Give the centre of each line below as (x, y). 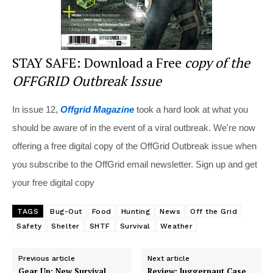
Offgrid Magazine (97, 109)
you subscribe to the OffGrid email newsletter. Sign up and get (135, 164)
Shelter (66, 226)
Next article (169, 258)
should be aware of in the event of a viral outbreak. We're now (134, 127)
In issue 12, (36, 109)
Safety (29, 226)
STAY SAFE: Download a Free (98, 62)
